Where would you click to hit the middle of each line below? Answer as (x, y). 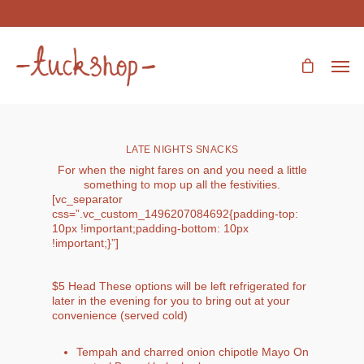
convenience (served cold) (120, 315)
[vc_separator (87, 199)
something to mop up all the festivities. (182, 184)
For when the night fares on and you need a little (182, 170)
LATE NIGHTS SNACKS (182, 149)
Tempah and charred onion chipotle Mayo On (193, 352)
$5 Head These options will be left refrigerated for (179, 286)
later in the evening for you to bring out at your (171, 301)
